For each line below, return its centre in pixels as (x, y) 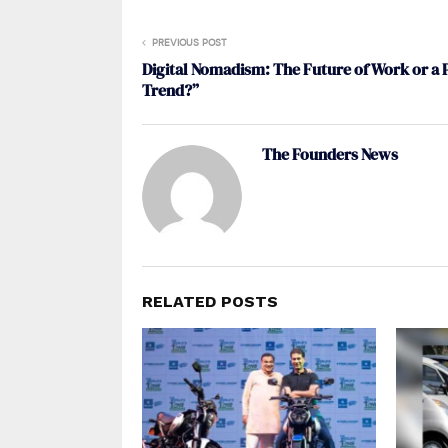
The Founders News (330, 153)
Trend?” (170, 89)
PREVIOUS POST (189, 42)
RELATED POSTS (210, 301)
